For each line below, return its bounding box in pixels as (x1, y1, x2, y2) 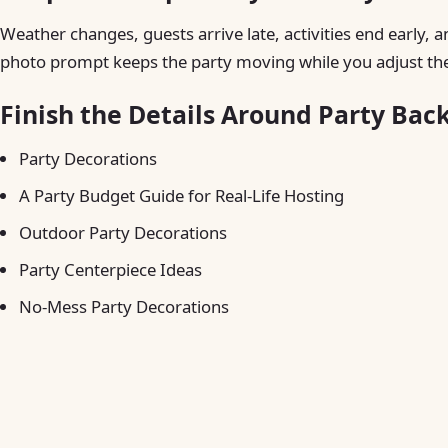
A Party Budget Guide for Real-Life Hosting (19, 184, 345, 208)
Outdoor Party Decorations (19, 221, 228, 245)
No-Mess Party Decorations (19, 294, 230, 318)
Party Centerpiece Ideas (19, 257, 203, 281)
